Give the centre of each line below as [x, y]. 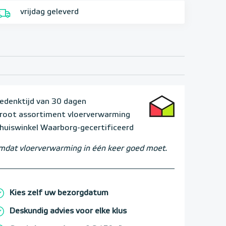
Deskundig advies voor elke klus [68, 212]
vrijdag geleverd [49, 12]
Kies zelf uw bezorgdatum [59, 193]
